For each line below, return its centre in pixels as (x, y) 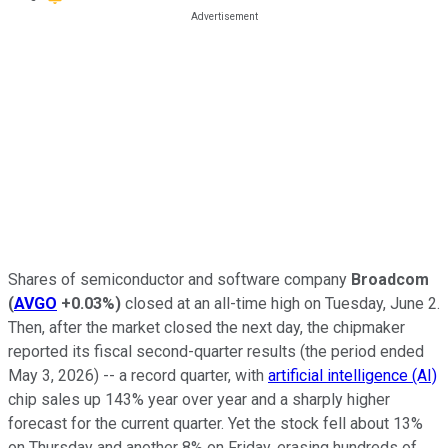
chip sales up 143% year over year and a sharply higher (199, 399)
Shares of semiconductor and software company (179, 279)
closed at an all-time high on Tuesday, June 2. (280, 303)
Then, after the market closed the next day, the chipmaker (206, 327)
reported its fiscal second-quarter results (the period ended (216, 351)
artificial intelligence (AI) (352, 375)
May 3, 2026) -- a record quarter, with (138, 375)
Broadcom (390, 279)
